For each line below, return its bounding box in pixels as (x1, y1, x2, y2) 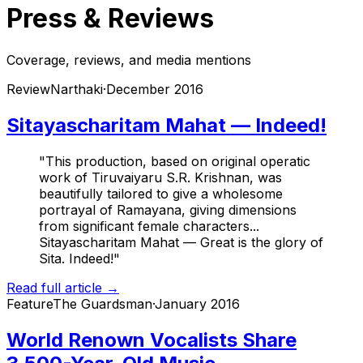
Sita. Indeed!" (39, 250, 120, 267)
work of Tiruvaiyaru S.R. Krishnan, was (39, 169, 282, 186)
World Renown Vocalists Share (6, 327, 297, 352)
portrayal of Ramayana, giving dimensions (39, 201, 297, 218)
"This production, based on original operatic (39, 152, 310, 169)
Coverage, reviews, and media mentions (6, 51, 251, 68)
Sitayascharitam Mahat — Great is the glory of (39, 233, 323, 250)
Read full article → (6, 279, 119, 296)
